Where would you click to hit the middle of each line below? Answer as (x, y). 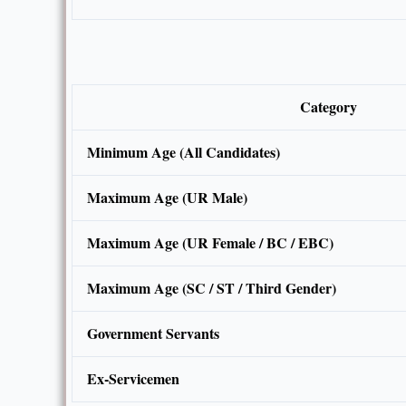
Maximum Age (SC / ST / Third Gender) (212, 288)
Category (328, 107)
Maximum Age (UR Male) (167, 198)
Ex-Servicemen (133, 379)
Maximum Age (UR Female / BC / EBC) (210, 243)
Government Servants (153, 333)
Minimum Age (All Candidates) (184, 152)
